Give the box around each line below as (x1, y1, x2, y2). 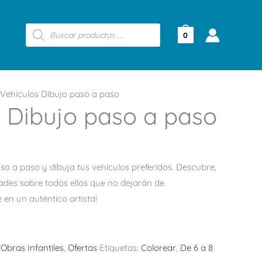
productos (25, 39, 67, 50)
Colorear (141, 242, 176, 253)
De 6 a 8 (180, 242, 213, 253)
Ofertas (68, 242, 97, 253)
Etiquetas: (99, 242, 141, 253)
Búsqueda (25, 22, 66, 33)
